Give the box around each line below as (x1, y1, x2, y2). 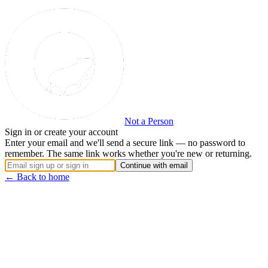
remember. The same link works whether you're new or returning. (5, 148, 252, 159)
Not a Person (124, 116, 173, 126)
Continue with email (120, 161, 188, 170)
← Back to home (5, 172, 69, 182)
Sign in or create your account (5, 127, 118, 137)
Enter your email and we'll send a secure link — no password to (5, 138, 245, 148)
